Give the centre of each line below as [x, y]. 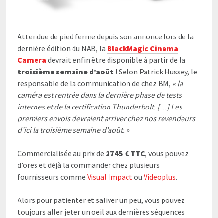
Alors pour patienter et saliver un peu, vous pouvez [101, 200]
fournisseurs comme [52, 176]
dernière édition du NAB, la [62, 48]
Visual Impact [110, 176]
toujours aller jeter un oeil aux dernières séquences [101, 211]
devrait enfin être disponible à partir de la [116, 60]
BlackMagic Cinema [143, 48]
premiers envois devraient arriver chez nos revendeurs [106, 118]
